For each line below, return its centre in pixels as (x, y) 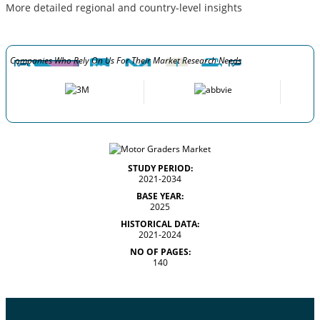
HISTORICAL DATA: (160, 224)
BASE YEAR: (160, 196)
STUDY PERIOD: (160, 168)
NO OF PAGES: (160, 251)
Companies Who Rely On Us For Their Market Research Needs (126, 60)
